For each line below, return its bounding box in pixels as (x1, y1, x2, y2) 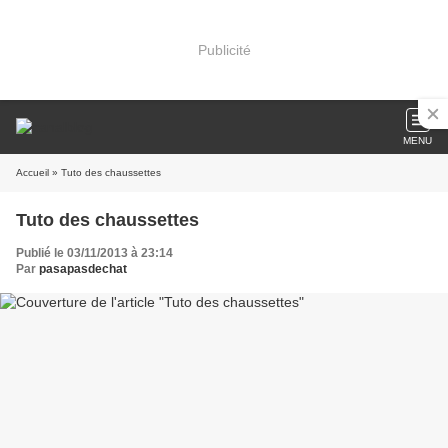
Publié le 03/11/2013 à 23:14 (16, 246, 173, 260)
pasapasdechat (39, 262, 127, 276)
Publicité (197, 41, 251, 58)
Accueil (16, 167, 49, 178)
